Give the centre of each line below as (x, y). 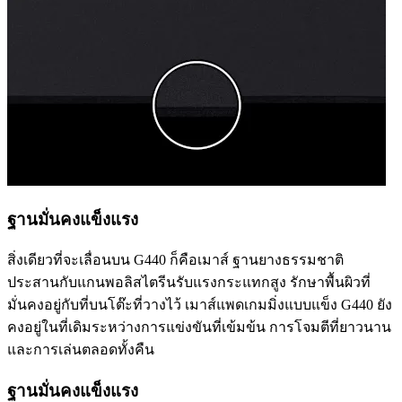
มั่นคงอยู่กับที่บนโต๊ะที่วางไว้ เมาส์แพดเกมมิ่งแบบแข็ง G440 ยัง (200, 305)
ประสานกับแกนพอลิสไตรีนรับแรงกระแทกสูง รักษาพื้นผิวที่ (189, 283)
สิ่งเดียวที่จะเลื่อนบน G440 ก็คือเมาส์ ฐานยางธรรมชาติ (175, 260)
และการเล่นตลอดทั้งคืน (81, 350)
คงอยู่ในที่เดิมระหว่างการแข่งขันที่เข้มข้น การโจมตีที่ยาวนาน (199, 328)
